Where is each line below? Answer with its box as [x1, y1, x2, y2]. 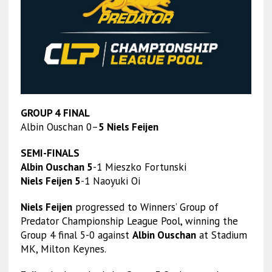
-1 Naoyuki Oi [80, 174, 140, 188]
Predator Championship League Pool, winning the [20, 214, 238, 228]
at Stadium [195, 228, 247, 242]
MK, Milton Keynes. [20, 242, 106, 256]
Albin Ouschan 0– [20, 120, 98, 134]
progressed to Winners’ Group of [72, 200, 219, 214]
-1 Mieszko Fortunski [92, 160, 186, 174]
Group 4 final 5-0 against [20, 228, 132, 242]
